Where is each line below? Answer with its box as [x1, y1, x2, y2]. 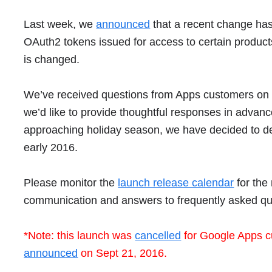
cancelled [135, 229, 182, 242]
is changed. [24, 53, 83, 66]
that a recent [150, 18, 217, 30]
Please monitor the [24, 177, 118, 189]
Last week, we [24, 18, 97, 30]
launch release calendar [118, 177, 234, 189]
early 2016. [24, 141, 78, 154]
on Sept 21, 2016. [78, 247, 168, 259]
